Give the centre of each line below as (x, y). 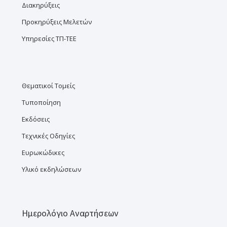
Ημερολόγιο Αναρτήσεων (70, 213)
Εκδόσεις (36, 119)
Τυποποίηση (41, 103)
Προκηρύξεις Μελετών (57, 22)
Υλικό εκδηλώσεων (51, 169)
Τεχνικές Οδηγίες (48, 136)
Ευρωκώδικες (43, 153)
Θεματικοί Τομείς (48, 86)
